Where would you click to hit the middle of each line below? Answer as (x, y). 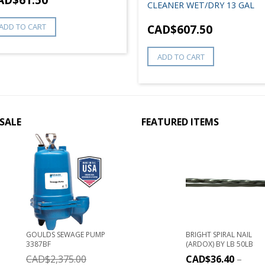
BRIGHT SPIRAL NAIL (219, 234)
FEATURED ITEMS (180, 122)
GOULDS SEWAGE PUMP (66, 234)
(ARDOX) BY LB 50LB (219, 244)
